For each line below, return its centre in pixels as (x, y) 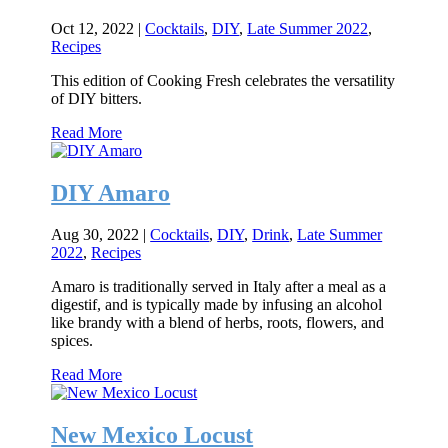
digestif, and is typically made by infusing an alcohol (217, 305)
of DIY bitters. (97, 98)
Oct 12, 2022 (93, 28)
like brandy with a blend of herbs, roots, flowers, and (218, 323)
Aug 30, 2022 (95, 235)
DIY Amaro (111, 192)
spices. (72, 341)
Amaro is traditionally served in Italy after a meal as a (219, 287)
